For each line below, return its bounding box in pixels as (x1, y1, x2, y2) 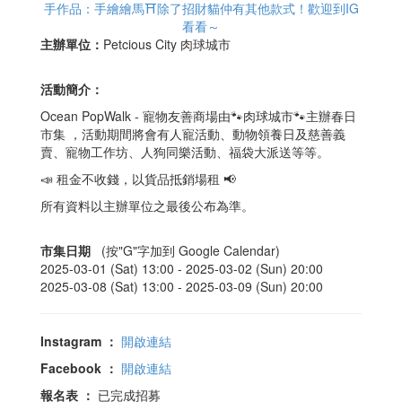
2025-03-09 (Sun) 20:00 (186, 276, 323, 295)
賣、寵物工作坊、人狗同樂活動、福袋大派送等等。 (40, 142, 329, 161)
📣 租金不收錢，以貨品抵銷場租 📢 (40, 169, 236, 188)
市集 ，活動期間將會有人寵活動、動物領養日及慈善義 (40, 124, 345, 143)
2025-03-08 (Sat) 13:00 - (40, 276, 186, 295)
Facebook (40, 358, 105, 377)
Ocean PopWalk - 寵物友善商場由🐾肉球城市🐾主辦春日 (40, 106, 356, 125)
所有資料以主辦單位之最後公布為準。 (40, 196, 254, 214)
